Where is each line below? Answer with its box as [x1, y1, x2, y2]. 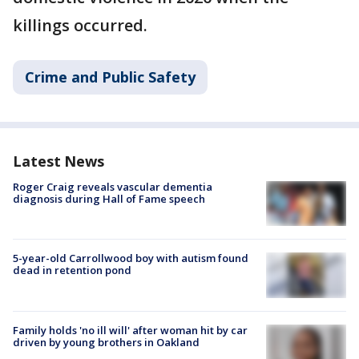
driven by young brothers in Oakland [13, 334, 200, 349]
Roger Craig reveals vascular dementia [13, 179, 212, 194]
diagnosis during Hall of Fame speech [13, 192, 205, 206]
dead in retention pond [13, 263, 131, 278]
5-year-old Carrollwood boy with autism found [13, 251, 248, 266]
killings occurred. [13, 14, 147, 36]
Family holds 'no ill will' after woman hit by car [13, 322, 248, 337]
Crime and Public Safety [25, 67, 196, 87]
